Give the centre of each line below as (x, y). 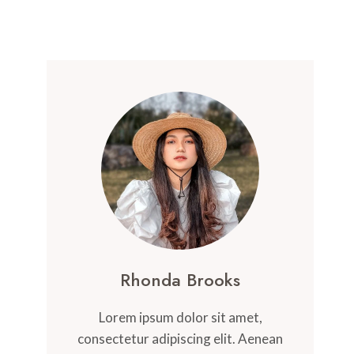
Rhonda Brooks (181, 280)
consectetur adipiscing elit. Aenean (181, 339)
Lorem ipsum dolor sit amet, (180, 317)
